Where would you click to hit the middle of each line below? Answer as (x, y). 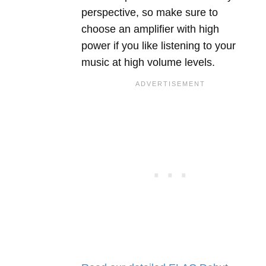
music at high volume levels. (148, 62)
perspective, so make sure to (150, 12)
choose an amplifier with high (151, 29)
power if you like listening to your (159, 46)
